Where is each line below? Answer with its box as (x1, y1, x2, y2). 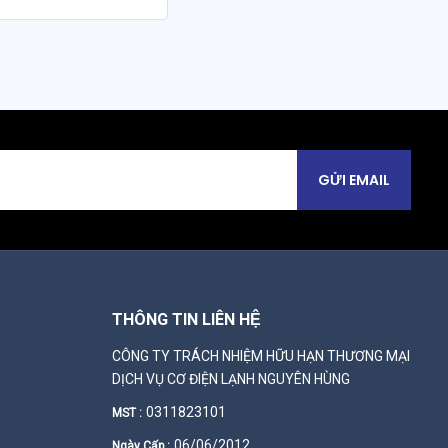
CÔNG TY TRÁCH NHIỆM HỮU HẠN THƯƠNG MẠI (111, 348, 410, 364)
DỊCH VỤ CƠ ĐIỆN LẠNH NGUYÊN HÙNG (111, 371, 350, 387)
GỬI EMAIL (318, 169, 390, 190)
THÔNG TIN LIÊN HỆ (111, 308, 261, 332)
